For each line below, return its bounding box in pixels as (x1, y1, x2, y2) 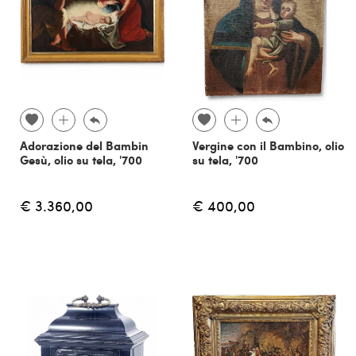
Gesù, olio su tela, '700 (20, 150, 142, 168)
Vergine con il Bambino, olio (192, 136, 344, 154)
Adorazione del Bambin (20, 136, 149, 154)
